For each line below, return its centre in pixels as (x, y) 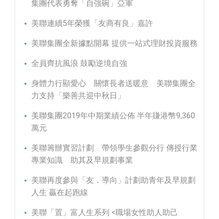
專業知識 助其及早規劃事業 (82, 160)
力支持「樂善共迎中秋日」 (78, 96)
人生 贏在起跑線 (60, 193)
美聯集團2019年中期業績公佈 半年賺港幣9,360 (113, 116)
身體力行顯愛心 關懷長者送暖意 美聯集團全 (113, 84)
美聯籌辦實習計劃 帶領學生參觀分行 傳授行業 (114, 148)
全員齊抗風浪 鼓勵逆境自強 (79, 64)
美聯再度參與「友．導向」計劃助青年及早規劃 (113, 180)
